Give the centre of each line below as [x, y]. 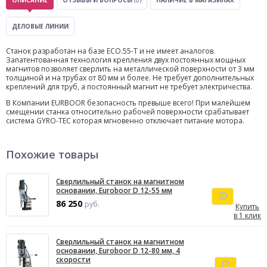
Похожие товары [52, 154]
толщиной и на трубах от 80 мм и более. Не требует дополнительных [130, 78]
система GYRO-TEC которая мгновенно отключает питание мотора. [125, 121]
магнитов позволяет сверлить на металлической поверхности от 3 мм [130, 69]
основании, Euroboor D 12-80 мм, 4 [118, 251]
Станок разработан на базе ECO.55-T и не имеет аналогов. [111, 51]
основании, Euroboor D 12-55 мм [114, 190]
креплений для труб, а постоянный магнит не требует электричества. [129, 87]
